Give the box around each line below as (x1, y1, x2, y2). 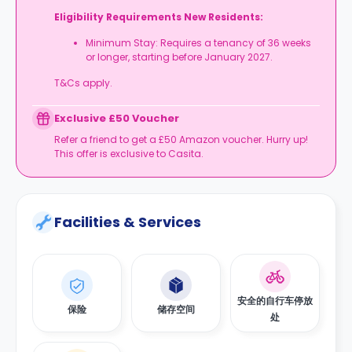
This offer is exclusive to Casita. (54, 147, 203, 160)
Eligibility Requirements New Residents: (54, 10, 266, 24)
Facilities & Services (54, 212, 201, 232)
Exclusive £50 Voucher (54, 111, 179, 126)
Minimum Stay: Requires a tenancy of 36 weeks (86, 36, 311, 49)
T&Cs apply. (54, 76, 112, 90)
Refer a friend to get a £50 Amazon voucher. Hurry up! (54, 133, 308, 146)
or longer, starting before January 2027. (86, 50, 275, 64)
